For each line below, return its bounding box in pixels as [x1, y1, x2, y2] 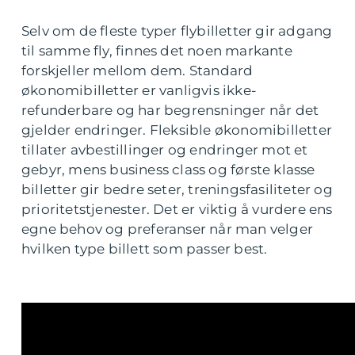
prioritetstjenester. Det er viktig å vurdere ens [21, 201, 333, 217]
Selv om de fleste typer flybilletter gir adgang [21, 23, 333, 39]
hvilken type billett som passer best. [21, 241, 268, 257]
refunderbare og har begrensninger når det [21, 102, 319, 118]
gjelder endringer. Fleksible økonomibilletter [21, 122, 333, 138]
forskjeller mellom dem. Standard [21, 63, 254, 78]
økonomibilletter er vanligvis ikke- [21, 82, 257, 98]
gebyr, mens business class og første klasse [21, 162, 315, 177]
